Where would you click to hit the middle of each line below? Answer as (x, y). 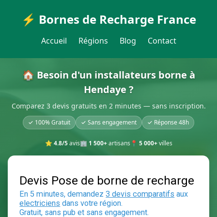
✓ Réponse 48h (168, 122)
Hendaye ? (108, 89)
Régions (93, 41)
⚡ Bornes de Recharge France (108, 19)
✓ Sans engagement (109, 122)
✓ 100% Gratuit (49, 122)
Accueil (54, 41)
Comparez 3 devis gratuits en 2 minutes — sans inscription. (108, 106)
